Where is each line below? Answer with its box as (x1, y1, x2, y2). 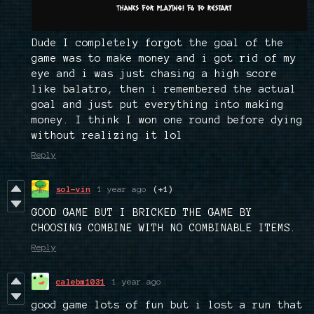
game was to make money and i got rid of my (32, 53, 296, 64)
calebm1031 (56, 277, 105, 287)
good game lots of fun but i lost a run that (32, 299, 303, 311)
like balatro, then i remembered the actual (32, 83, 296, 95)
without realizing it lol (32, 130, 183, 142)
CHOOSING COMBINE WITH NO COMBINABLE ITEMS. (32, 222, 296, 234)
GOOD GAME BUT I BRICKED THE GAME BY (32, 207, 252, 219)
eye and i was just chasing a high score (32, 68, 278, 80)
